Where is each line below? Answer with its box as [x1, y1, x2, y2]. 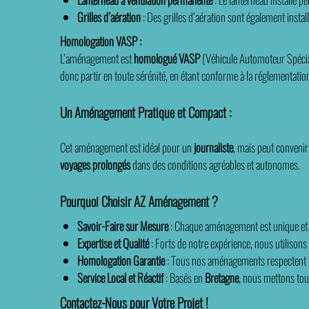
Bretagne [205, 269, 239, 286]
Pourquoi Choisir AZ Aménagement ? [60, 192, 218, 210]
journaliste [194, 139, 233, 156]
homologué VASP [134, 50, 200, 67]
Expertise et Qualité [82, 235, 149, 252]
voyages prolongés [60, 156, 130, 173]
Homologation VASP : [60, 32, 141, 50]
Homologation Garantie [83, 252, 165, 269]
